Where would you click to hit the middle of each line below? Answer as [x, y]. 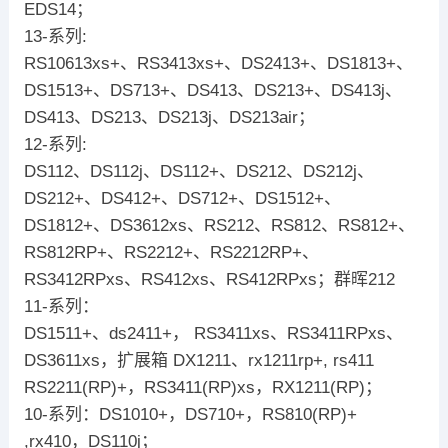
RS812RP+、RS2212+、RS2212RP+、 [171, 252]
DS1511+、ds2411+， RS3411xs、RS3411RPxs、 [213, 333]
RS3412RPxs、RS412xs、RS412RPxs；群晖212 [209, 279]
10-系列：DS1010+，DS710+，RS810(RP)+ [190, 414]
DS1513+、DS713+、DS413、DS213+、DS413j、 [212, 90]
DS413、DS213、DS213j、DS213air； [169, 117]
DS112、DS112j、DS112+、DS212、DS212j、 [198, 171]
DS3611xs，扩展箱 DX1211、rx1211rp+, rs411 [198, 360]
